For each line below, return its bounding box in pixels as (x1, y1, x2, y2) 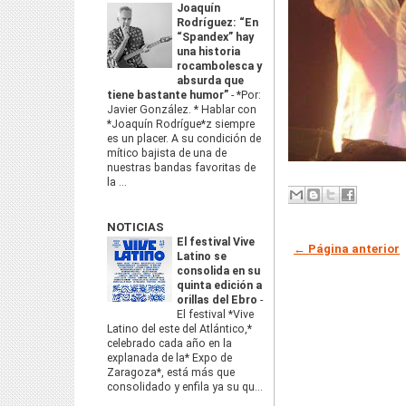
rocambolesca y (177, 60, 262, 72)
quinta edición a (177, 279, 262, 292)
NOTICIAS (107, 220, 164, 234)
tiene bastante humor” (107, 89, 231, 101)
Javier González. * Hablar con (107, 103, 256, 116)
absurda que (177, 74, 244, 87)
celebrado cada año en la (107, 337, 232, 350)
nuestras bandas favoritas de (107, 161, 256, 174)
